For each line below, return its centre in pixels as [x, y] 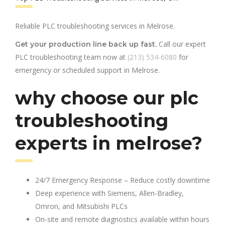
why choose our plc [107, 98]
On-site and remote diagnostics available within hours [122, 219]
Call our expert [181, 44]
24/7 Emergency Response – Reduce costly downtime [123, 180]
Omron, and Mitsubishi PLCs [81, 206]
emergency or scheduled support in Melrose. [87, 70]
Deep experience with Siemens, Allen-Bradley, [109, 193]
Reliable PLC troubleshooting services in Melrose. [95, 26]
